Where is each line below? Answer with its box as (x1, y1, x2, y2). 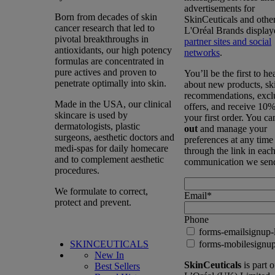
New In (95, 250, 124, 260)
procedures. (55, 165, 99, 176)
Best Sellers (95, 261, 140, 271)
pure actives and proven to (55, 67, 157, 77)
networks (184, 47, 220, 58)
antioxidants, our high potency (55, 45, 172, 55)
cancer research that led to (55, 23, 155, 33)
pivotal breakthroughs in (55, 34, 149, 44)
